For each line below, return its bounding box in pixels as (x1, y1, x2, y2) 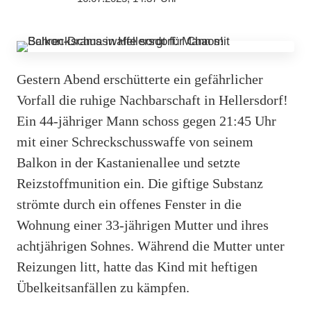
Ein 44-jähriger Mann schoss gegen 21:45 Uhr (17, 112, 276, 128)
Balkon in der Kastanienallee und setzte (17, 154, 240, 170)
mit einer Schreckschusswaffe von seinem (17, 133, 253, 149)
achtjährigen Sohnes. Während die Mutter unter (17, 237, 285, 253)
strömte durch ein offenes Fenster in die (17, 196, 242, 212)
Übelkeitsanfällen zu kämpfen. (17, 279, 190, 295)
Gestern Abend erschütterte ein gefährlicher (17, 71, 263, 87)
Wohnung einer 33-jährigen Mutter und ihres (17, 217, 269, 233)
